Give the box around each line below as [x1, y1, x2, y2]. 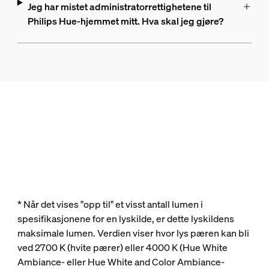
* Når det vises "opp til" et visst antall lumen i [17, 198, 203, 211]
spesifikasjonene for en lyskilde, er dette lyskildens [17, 212, 234, 225]
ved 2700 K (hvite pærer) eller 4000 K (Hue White [17, 241, 228, 254]
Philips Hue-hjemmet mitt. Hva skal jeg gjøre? [27, 14, 223, 28]
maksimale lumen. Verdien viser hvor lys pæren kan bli [17, 226, 249, 240]
